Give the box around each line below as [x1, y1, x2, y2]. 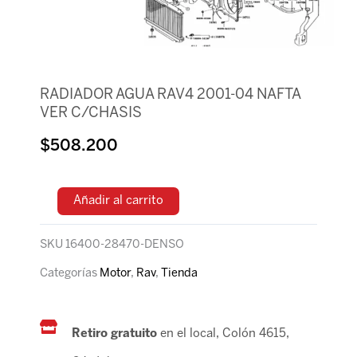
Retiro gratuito [71, 328, 160, 340]
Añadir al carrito [73, 194, 163, 206]
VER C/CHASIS [40, 107, 142, 120]
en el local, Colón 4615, [159, 328, 289, 340]
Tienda [161, 268, 198, 280]
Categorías [40, 268, 97, 280]
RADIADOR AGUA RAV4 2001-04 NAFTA [40, 88, 300, 102]
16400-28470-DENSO [65, 239, 184, 251]
